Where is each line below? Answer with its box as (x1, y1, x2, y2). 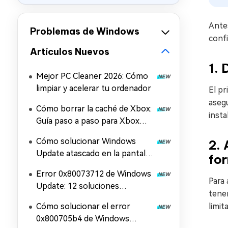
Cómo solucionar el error (36, 202, 130, 211)
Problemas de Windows (30, 25, 139, 37)
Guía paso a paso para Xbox (36, 116, 139, 126)
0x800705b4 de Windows (36, 214, 129, 223)
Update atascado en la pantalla (36, 149, 152, 158)
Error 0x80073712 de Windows (36, 169, 151, 179)
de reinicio (36, 161, 74, 170)
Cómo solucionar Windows (36, 136, 136, 146)
